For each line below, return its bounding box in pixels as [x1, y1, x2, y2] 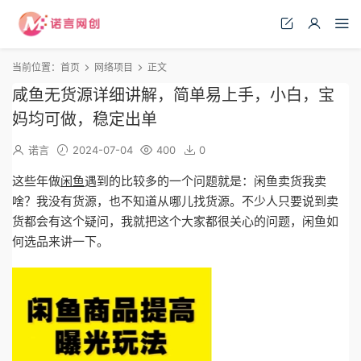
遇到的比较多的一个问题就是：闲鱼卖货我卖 [85, 173, 326, 189]
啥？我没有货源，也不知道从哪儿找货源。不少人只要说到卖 [12, 193, 338, 209]
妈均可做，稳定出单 [12, 110, 157, 129]
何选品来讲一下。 [12, 234, 109, 249]
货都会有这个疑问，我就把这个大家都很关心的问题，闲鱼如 [12, 214, 338, 229]
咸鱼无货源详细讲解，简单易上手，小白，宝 [12, 85, 334, 105]
